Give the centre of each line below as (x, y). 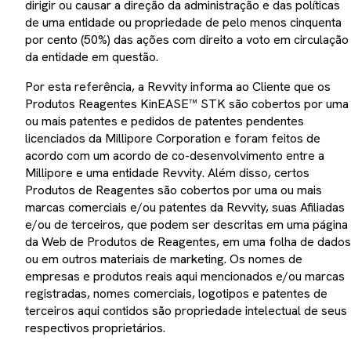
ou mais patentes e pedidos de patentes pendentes (165, 121)
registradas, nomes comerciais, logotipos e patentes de (176, 293)
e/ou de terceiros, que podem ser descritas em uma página (186, 224)
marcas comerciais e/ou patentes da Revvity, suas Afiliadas (185, 207)
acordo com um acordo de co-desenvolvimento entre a (175, 156)
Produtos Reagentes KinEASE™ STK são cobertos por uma (187, 104)
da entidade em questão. (92, 57)
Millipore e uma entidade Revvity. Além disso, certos (167, 173)
